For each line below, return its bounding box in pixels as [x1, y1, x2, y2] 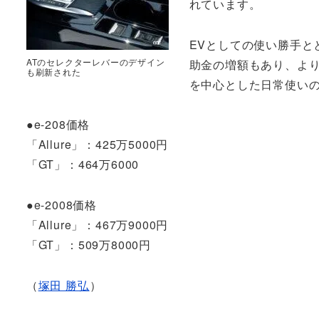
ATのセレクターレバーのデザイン [26, 55, 165, 68]
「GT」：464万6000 [26, 156, 140, 173]
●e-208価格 [26, 116, 90, 133]
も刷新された [26, 65, 81, 78]
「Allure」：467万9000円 [26, 216, 169, 234]
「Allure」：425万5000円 [26, 136, 169, 153]
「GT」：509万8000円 [26, 236, 151, 253]
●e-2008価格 [26, 197, 97, 214]
